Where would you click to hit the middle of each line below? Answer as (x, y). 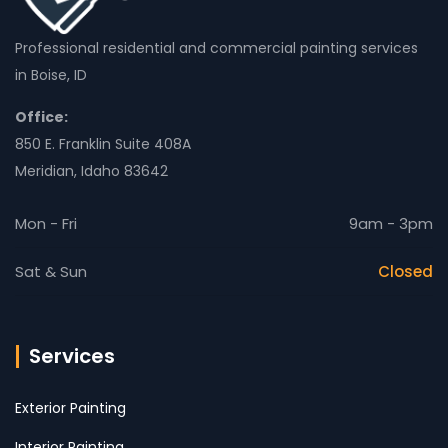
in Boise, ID (51, 75)
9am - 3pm (391, 224)
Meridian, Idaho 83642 (91, 171)
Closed (405, 272)
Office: (41, 117)
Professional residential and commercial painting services (216, 48)
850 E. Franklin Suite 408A (103, 144)
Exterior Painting (70, 408)
